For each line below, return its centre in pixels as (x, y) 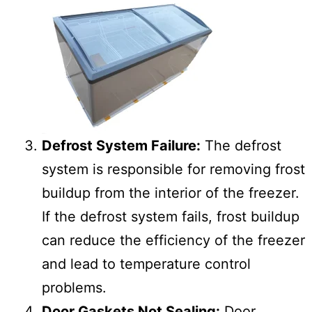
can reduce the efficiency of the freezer (173, 240)
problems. (74, 287)
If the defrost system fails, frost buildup (171, 216)
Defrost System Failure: (121, 145)
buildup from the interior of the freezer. (171, 193)
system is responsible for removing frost (173, 169)
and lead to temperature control (146, 264)
